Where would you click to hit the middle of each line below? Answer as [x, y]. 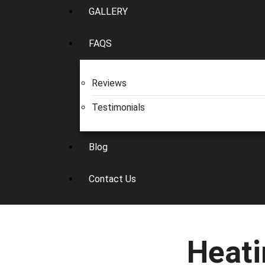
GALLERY [108, 12]
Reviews [109, 83]
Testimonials [118, 107]
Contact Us [112, 179]
